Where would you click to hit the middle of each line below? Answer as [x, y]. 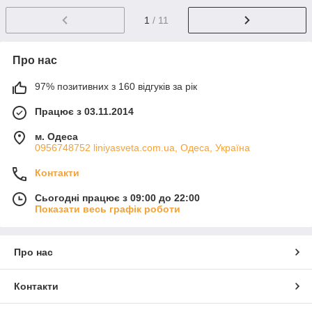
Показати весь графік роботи [108, 209]
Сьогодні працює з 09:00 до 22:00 [117, 197]
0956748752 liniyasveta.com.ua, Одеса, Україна [142, 147]
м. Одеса [56, 136]
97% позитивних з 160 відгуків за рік [116, 86]
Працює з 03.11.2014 [84, 111]
